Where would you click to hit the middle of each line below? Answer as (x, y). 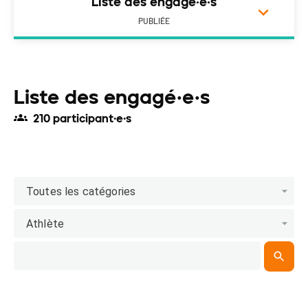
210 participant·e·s (82, 119)
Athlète (45, 223)
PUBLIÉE (154, 22)
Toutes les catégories (81, 191)
